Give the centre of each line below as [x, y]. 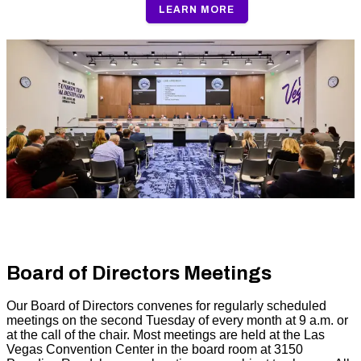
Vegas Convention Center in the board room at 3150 [155, 350]
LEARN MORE [197, 10]
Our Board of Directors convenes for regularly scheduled [166, 306]
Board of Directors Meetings [139, 273]
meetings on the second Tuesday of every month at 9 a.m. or [177, 321]
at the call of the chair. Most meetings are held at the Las [166, 335]
